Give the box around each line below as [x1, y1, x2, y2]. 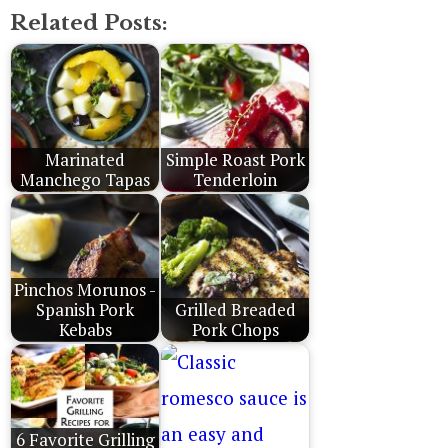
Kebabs [58, 318, 112, 341]
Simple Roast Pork [165, 148, 305, 171]
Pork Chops [191, 318, 279, 341]
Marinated [45, 148, 125, 171]
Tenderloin [193, 168, 277, 191]
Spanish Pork [36, 298, 134, 321]
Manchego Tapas [20, 168, 150, 191]
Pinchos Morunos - [14, 278, 156, 301]
